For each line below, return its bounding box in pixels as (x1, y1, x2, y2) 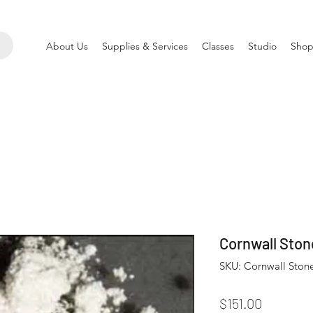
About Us (46, 40, 88, 52)
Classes (202, 40, 234, 52)
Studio (248, 40, 277, 52)
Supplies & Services (102, 40, 188, 52)
